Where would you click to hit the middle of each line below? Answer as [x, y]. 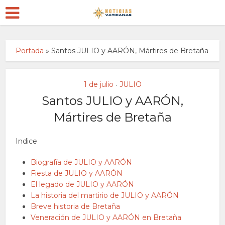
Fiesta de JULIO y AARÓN [77, 173]
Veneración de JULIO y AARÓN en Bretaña [106, 217]
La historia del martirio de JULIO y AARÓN [105, 195]
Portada [30, 51]
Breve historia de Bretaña [76, 206]
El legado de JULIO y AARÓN [83, 184]
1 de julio [98, 84]
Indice [27, 141]
